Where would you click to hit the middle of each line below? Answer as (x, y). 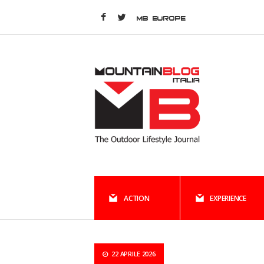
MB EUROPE (161, 18)
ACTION (137, 198)
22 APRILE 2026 (133, 254)
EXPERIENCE (228, 198)
